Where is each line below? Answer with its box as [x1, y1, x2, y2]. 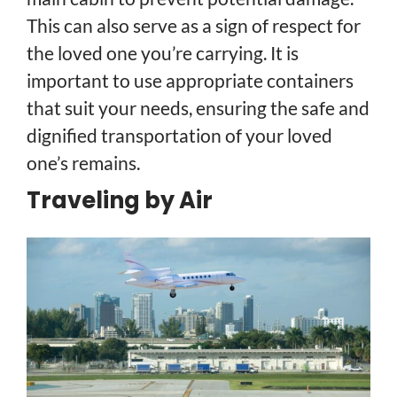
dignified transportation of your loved [27, 123, 332, 146]
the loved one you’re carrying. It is [27, 41, 299, 64]
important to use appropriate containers [27, 68, 354, 91]
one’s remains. [27, 151, 140, 174]
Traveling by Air [27, 183, 213, 216]
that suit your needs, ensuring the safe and [27, 96, 370, 119]
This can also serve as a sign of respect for [27, 13, 361, 36]
